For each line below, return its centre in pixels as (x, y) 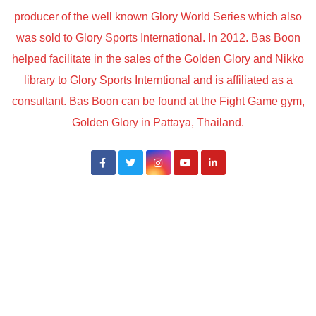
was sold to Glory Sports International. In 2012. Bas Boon (158, 38)
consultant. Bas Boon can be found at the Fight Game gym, (158, 102)
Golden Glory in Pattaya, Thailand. (158, 123)
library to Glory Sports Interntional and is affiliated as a (158, 80)
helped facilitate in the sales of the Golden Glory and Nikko (158, 59)
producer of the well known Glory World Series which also (158, 17)
